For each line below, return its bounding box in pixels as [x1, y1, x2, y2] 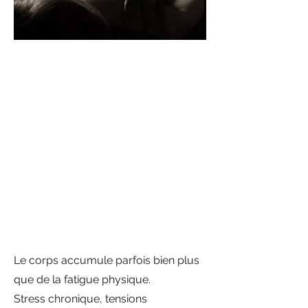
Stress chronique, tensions [14, 292, 147, 305]
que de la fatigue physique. [14, 273, 151, 286]
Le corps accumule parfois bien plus [14, 254, 199, 267]
